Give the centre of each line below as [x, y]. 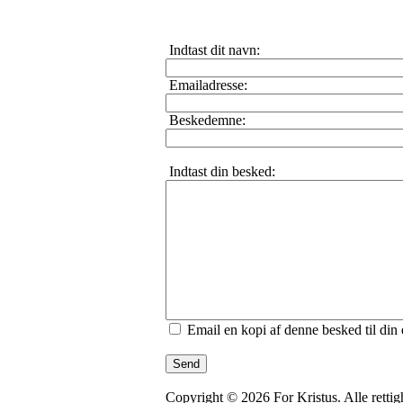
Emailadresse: [206, 85]
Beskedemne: [205, 121]
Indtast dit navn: [212, 50]
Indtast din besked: [220, 172]
